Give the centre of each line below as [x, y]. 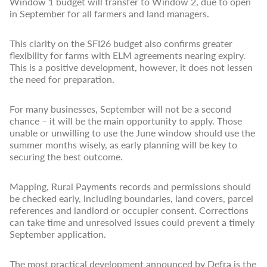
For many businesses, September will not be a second [120, 108]
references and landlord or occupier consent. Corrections [129, 210]
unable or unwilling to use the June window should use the [132, 132]
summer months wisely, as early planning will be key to [123, 144]
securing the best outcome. [66, 156]
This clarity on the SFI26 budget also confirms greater [121, 43]
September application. [58, 234]
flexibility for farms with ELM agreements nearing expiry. [128, 55]
